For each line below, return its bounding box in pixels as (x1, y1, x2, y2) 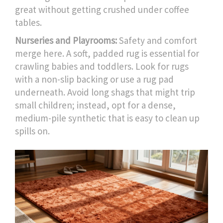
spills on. (15, 124, 50, 137)
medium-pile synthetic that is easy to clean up (15, 111, 200, 124)
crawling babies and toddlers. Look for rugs (15, 60, 189, 72)
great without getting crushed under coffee (15, 3, 189, 15)
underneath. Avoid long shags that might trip (15, 86, 195, 98)
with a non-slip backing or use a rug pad (15, 73, 174, 85)
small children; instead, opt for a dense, (15, 99, 176, 111)
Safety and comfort (117, 34, 197, 46)
